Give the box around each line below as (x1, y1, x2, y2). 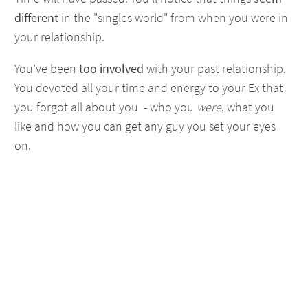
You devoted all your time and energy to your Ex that (14, 80, 283, 96)
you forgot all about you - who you (14, 99, 197, 115)
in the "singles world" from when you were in (58, 10, 288, 25)
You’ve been (14, 60, 79, 76)
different (14, 10, 58, 25)
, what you (221, 99, 274, 115)
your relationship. (14, 29, 104, 45)
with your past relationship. (144, 60, 286, 76)
